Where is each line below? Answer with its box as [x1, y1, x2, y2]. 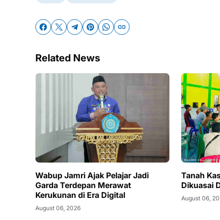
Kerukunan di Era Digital [35, 190, 125, 200]
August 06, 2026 [35, 204, 81, 212]
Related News [35, 52, 100, 64]
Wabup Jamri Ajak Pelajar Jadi [35, 170, 149, 180]
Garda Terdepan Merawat [35, 180, 131, 190]
